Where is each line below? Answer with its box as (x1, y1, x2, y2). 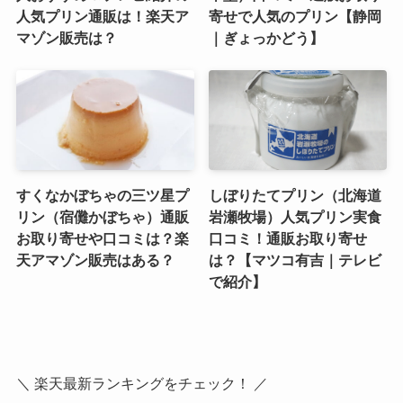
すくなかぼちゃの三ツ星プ (15, 187, 189, 204)
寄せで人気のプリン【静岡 (209, 7, 382, 24)
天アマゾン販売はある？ (15, 252, 175, 269)
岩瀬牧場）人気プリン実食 (209, 209, 382, 226)
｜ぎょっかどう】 (209, 29, 325, 46)
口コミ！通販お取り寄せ (209, 230, 368, 247)
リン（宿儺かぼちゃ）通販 (15, 209, 189, 226)
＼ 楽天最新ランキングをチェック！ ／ (15, 375, 268, 391)
